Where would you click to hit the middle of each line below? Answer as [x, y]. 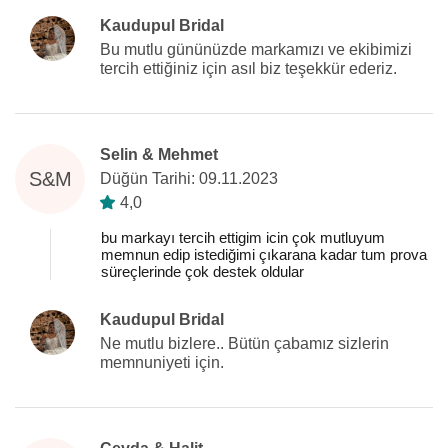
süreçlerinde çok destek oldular [202, 271]
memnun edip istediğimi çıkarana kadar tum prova [264, 254]
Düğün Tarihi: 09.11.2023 [189, 178]
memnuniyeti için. [162, 362]
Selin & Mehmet [159, 154]
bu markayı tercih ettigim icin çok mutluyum [243, 237]
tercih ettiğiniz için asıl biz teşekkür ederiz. [248, 68]
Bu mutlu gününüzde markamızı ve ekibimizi [256, 49]
